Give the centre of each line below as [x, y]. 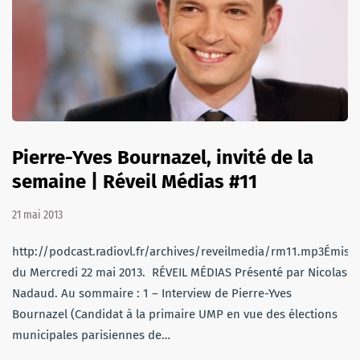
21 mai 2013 [37, 215]
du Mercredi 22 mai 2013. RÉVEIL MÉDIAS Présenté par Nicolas [180, 273]
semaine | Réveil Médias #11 [135, 182]
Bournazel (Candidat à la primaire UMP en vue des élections [175, 315]
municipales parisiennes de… [91, 335]
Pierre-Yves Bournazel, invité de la [163, 158]
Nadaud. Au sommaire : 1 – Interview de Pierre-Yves [152, 294]
